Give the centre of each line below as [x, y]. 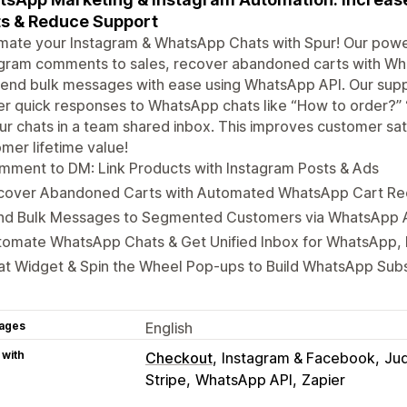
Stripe [166, 379]
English [169, 328]
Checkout [179, 357]
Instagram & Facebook [298, 357]
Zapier [323, 379]
